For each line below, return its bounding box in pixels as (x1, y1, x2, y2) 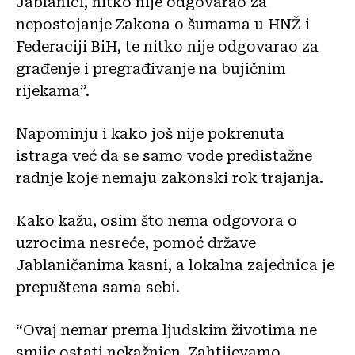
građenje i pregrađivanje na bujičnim (16, 59, 286, 77)
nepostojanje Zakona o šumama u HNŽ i (16, 15, 310, 32)
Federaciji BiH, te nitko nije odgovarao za (16, 37, 319, 55)
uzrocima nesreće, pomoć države (16, 234, 256, 251)
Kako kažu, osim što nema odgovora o (16, 212, 297, 229)
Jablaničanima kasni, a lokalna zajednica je (16, 256, 334, 273)
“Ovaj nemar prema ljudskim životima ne (16, 321, 317, 338)
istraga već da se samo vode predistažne (16, 147, 312, 164)
